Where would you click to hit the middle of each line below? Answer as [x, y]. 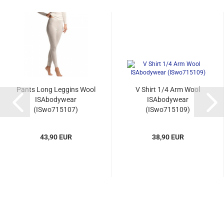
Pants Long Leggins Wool [56, 89]
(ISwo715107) [56, 109]
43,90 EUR [56, 137]
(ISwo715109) [168, 109]
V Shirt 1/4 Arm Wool [168, 89]
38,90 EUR [168, 137]
